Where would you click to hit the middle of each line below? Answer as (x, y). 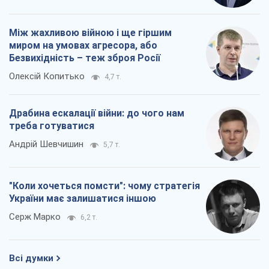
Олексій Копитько (47, 77)
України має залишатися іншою (83, 199)
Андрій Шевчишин (46, 144)
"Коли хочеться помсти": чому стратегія (104, 186)
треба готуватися (52, 126)
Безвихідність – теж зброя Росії (85, 58)
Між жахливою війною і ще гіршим (90, 33)
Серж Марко (35, 217)
